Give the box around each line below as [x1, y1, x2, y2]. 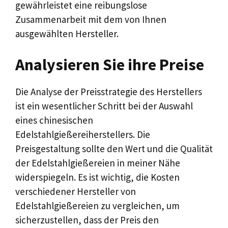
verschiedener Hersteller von [15, 185, 136, 197]
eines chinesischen [15, 114, 93, 126]
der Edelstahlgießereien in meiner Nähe [15, 157, 180, 169]
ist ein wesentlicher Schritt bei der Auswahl [15, 100, 193, 112]
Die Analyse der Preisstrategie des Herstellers [15, 85, 202, 98]
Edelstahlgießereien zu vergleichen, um [15, 199, 180, 212]
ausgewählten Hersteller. [15, 27, 119, 40]
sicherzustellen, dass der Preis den [15, 214, 159, 226]
